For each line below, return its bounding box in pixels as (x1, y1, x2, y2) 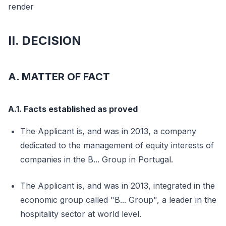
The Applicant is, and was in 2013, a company (20, 126, 196, 136)
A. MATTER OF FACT (8, 71, 110, 83)
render (8, 2, 34, 12)
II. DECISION (8, 33, 81, 48)
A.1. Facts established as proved (8, 104, 138, 114)
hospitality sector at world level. (20, 209, 141, 219)
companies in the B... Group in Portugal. (20, 154, 173, 164)
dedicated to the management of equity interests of (20, 140, 214, 150)
